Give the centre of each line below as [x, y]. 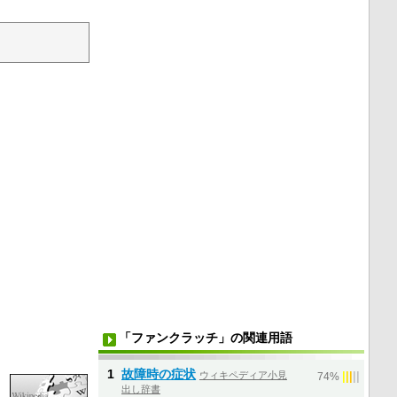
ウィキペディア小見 [243, 375]
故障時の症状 [159, 374]
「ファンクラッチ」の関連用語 [206, 338]
